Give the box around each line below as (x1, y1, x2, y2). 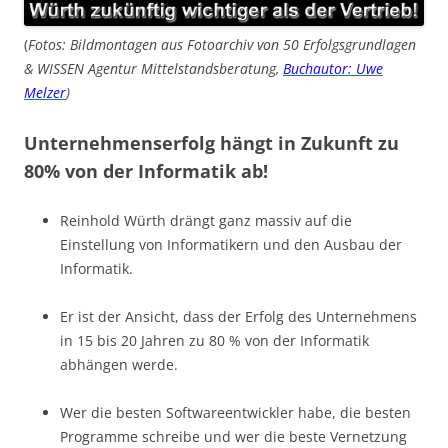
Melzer (24, 82, 66, 102)
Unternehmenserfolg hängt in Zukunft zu (24, 130, 399, 155)
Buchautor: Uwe (283, 58, 383, 78)
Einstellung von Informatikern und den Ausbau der (60, 234, 402, 254)
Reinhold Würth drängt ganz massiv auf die (60, 210, 352, 230)
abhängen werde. (60, 354, 178, 374)
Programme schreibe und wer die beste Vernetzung (60, 426, 407, 446)
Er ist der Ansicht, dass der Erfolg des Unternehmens (60, 306, 417, 326)
